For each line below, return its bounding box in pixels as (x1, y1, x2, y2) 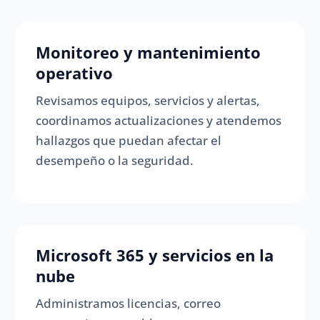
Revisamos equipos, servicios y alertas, (36, 92, 261, 109)
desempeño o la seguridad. (36, 152, 194, 169)
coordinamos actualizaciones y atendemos (36, 112, 282, 129)
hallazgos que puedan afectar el (36, 132, 222, 149)
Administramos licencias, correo (36, 295, 221, 312)
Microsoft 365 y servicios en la (36, 244, 274, 266)
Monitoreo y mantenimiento (36, 41, 261, 64)
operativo (36, 62, 114, 84)
